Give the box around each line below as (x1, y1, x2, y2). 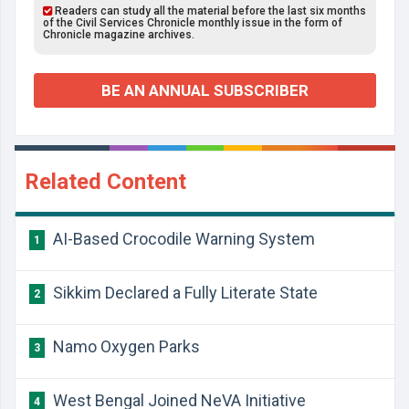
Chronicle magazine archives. (43, 28, 194, 41)
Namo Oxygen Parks (49, 337, 200, 356)
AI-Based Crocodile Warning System (49, 229, 315, 248)
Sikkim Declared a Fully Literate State (49, 283, 318, 302)
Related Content (25, 169, 186, 194)
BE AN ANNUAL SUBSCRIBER (101, 81, 309, 100)
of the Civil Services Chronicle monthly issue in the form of (43, 16, 342, 29)
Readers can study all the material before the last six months (52, 5, 366, 17)
